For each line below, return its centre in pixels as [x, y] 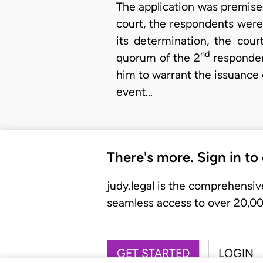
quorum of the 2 [158, 58]
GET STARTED [153, 254]
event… [134, 92]
